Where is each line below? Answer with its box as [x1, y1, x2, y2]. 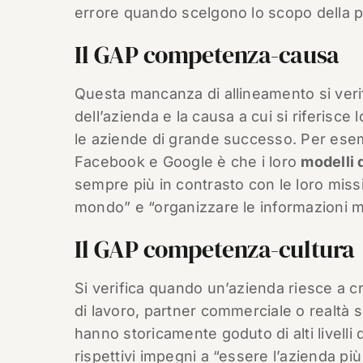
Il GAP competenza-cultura [74, 233, 355, 266]
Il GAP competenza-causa [74, 38, 340, 71]
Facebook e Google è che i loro [74, 153, 301, 170]
